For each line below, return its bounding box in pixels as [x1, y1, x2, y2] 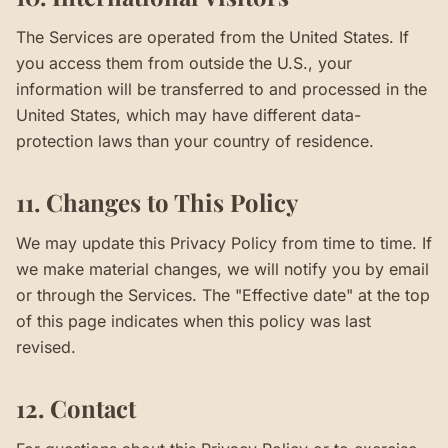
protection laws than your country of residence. [16, 131, 374, 151]
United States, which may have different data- [16, 105, 361, 125]
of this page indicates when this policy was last [16, 311, 371, 331]
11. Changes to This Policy [16, 186, 298, 218]
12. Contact [16, 392, 136, 424]
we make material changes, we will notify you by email [16, 259, 429, 279]
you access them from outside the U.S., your [16, 53, 352, 73]
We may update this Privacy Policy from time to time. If [16, 233, 432, 253]
